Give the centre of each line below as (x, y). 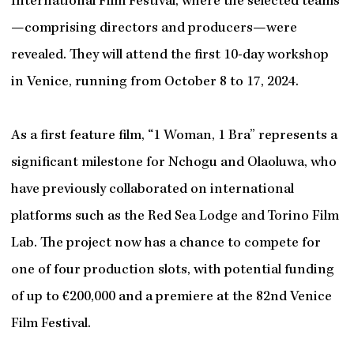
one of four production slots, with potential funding (172, 270)
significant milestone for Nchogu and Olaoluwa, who (173, 163)
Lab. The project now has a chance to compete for (166, 243)
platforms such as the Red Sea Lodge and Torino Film (175, 217)
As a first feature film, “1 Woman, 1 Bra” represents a (174, 136)
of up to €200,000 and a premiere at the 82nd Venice (171, 297)
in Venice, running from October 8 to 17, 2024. (154, 82)
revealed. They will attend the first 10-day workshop (169, 55)
